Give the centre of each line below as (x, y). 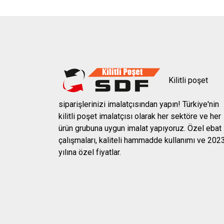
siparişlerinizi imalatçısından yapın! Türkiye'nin (139, 104)
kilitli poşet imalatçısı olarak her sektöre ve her (140, 116)
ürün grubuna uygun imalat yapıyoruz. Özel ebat (140, 128)
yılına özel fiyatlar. (90, 152)
